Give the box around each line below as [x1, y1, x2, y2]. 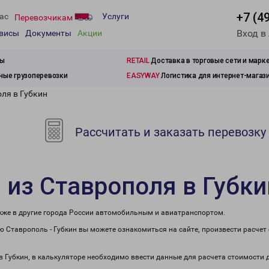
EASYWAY [127, 71, 160, 80]
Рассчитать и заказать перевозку [72, 125, 267, 139]
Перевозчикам [14, 12, 74, 22]
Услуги [102, 11, 129, 22]
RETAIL [127, 56, 150, 65]
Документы [25, 28, 71, 38]
